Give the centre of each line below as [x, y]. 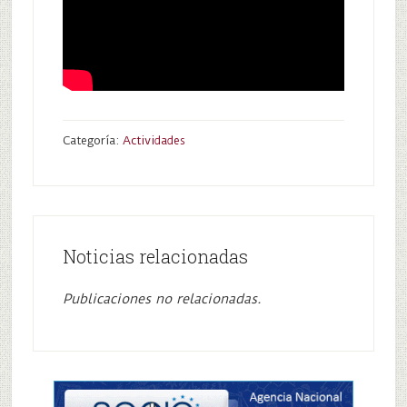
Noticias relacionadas [155, 256]
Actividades [154, 140]
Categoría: [92, 140]
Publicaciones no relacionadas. [162, 299]
